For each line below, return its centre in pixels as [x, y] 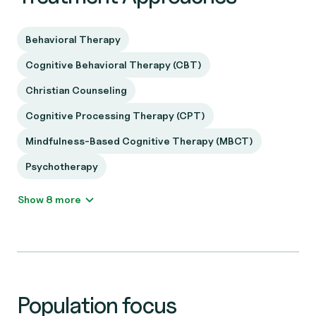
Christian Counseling [76, 90]
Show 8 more [68, 199]
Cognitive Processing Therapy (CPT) [115, 115]
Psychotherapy [62, 166]
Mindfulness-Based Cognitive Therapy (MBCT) [139, 141]
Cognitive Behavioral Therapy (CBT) [114, 65]
